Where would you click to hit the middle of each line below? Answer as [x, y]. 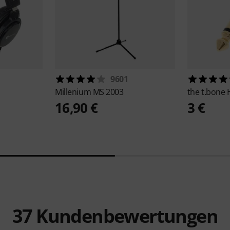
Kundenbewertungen [125, 216]
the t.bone [207, 92]
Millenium [74, 92]
